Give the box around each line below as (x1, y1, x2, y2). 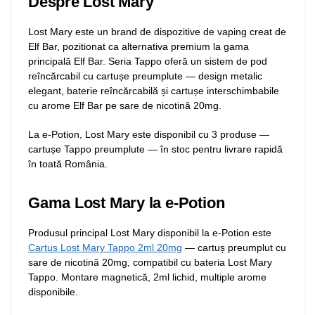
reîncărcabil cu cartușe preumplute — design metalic (28, 70, 262, 82)
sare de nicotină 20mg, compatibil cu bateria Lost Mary (28, 257, 272, 269)
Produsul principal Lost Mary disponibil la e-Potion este (28, 227, 271, 239)
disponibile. (28, 286, 78, 298)
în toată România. (28, 157, 108, 169)
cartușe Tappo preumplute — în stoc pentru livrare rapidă (28, 143, 283, 155)
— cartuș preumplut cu (182, 242, 286, 254)
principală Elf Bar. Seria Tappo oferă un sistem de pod (28, 56, 267, 67)
